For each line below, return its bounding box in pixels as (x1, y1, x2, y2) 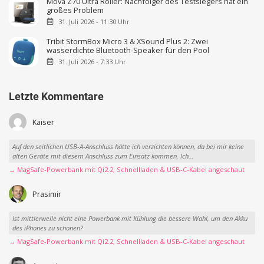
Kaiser (32, 117, 54, 128)
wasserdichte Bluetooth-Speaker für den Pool (47, 44, 210, 55)
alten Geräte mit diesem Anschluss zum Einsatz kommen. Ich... (12, 151, 194, 160)
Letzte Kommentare (9, 90, 104, 103)
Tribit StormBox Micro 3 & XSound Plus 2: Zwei (47, 35, 209, 47)
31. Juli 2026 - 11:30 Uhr (58, 16, 130, 26)
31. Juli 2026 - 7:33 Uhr (58, 57, 126, 66)
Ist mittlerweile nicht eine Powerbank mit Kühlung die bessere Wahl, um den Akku (12, 213, 247, 223)
